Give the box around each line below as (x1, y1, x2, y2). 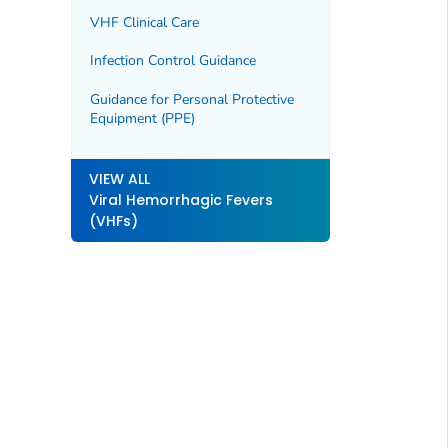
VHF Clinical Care (89, 12, 199, 32)
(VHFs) (88, 211, 138, 232)
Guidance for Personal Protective (89, 89, 294, 109)
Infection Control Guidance (89, 51, 256, 71)
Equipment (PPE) (89, 108, 195, 128)
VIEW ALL (88, 169, 150, 190)
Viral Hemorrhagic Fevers (88, 190, 273, 211)
